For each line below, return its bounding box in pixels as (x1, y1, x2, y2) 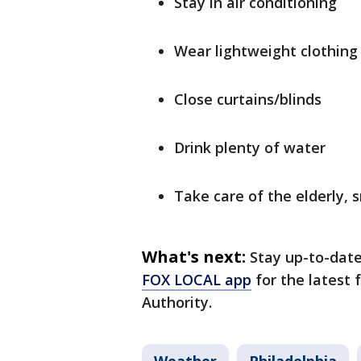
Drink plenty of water (174, 138, 326, 157)
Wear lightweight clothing (174, 41, 358, 60)
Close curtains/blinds (174, 89, 322, 109)
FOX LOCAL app (142, 270, 251, 289)
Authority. (142, 293, 212, 312)
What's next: (142, 246, 246, 268)
